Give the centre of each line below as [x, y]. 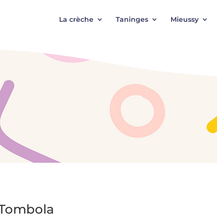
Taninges [132, 19]
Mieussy [184, 19]
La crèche [76, 19]
